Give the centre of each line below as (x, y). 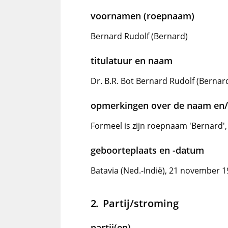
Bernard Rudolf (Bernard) (139, 36)
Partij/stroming (140, 203)
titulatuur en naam (132, 61)
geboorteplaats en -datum (147, 150)
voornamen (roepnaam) (142, 16)
